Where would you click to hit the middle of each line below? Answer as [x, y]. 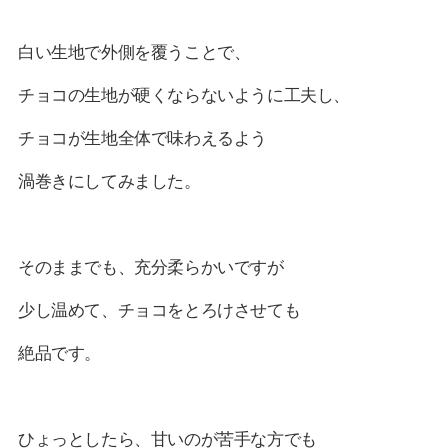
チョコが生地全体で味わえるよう [142, 137]
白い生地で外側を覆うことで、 [134, 51]
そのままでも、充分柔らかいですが [150, 266]
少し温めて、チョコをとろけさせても [159, 309]
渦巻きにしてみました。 [109, 180]
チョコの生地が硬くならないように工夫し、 [183, 94]
